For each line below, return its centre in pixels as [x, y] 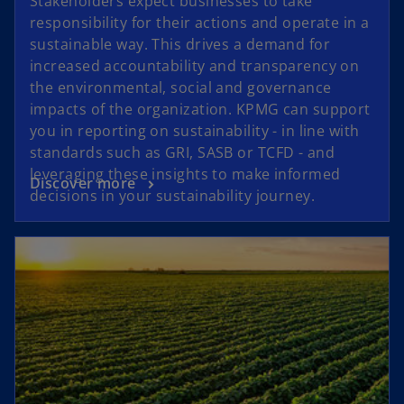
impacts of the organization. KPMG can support [200, 110]
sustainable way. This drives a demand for [180, 45]
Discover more [83, 184]
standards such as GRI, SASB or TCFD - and [183, 153]
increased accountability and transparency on [195, 66]
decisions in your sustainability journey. [173, 196]
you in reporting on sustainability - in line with [195, 131]
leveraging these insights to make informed [185, 174]
